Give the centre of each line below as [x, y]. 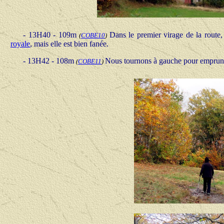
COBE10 [93, 35]
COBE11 [90, 61]
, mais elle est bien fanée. [69, 44]
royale [20, 44]
